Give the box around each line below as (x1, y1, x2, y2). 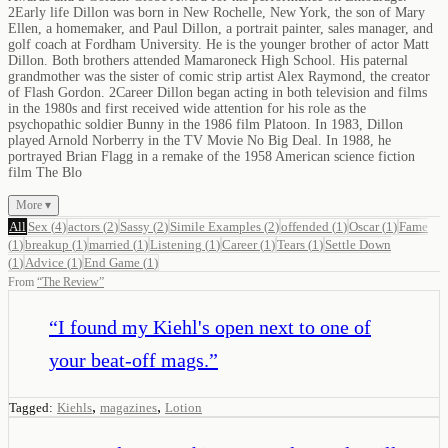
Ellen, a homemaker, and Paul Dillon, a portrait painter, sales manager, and (8, 20, 433, 36)
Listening (150, 236, 202, 252)
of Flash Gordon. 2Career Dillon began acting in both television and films (8, 84, 427, 100)
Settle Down (325, 236, 391, 252)
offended (281, 218, 329, 234)
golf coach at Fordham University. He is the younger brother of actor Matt (8, 36, 429, 52)
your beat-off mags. (49, 348, 209, 371)
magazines (100, 399, 157, 415)
